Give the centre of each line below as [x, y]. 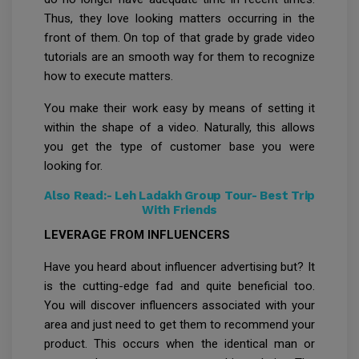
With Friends [179, 210]
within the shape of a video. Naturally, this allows [179, 127]
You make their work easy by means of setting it [179, 108]
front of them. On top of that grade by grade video [179, 37]
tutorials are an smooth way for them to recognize [179, 56]
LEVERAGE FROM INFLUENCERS [139, 234]
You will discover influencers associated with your [179, 305]
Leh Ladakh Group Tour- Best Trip [215, 195]
